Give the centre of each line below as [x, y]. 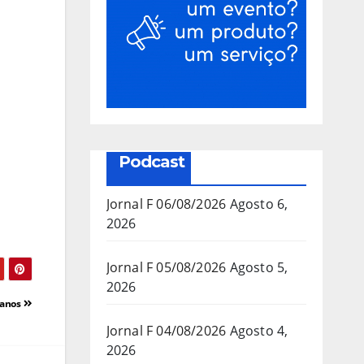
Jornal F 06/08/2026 [166, 204]
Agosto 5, [259, 267]
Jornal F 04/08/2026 [166, 330]
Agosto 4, [259, 330]
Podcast [151, 161]
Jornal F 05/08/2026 [166, 267]
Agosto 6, [259, 204]
